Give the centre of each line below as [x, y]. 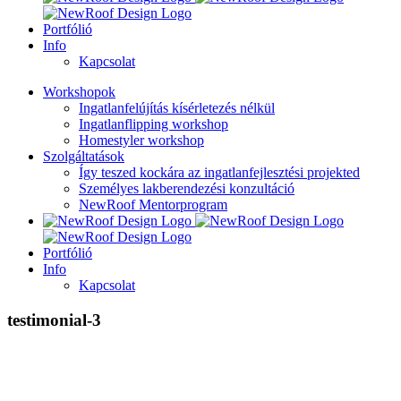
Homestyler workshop [141, 140]
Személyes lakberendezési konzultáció [187, 188]
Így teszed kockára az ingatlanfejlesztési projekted [219, 172]
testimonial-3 [54, 320]
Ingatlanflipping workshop [154, 124]
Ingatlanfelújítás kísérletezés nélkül [177, 108]
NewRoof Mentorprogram [153, 205]
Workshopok [79, 92]
